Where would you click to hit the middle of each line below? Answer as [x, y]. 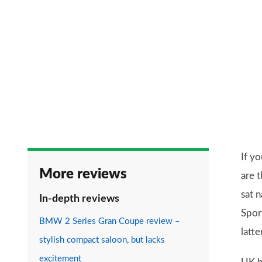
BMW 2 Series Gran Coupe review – [110, 222]
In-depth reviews [79, 199]
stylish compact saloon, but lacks [102, 240]
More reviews [83, 175]
